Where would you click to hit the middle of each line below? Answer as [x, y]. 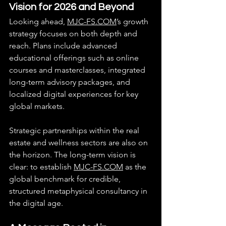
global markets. [37, 106]
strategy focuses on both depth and [74, 33]
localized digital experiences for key [75, 94]
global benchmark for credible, [66, 179]
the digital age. [36, 203]
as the [136, 166]
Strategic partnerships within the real [75, 130]
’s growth [133, 21]
